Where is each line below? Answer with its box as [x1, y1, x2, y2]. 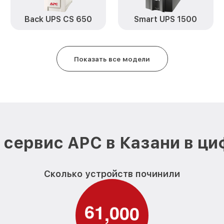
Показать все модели [74, 54, 150, 63]
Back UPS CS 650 [24, 14, 92, 24]
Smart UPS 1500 [134, 14, 197, 24]
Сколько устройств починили [43, 168, 180, 179]
